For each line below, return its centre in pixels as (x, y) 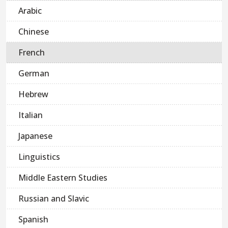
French (32, 53)
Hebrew (33, 94)
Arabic (30, 11)
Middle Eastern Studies (63, 178)
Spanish (33, 220)
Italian (31, 115)
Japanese (35, 136)
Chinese (34, 32)
